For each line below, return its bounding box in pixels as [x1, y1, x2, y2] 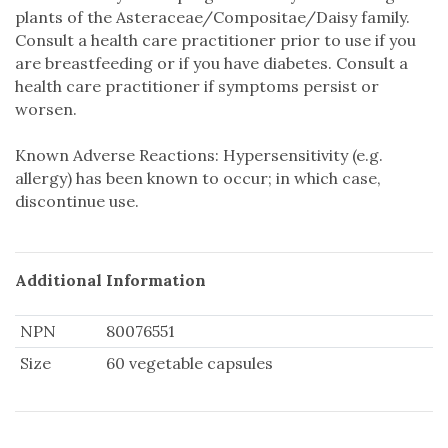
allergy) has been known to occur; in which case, [15, 167, 381, 188]
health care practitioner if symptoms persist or [15, 75, 379, 96]
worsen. [15, 98, 77, 119]
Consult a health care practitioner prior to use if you [15, 29, 416, 50]
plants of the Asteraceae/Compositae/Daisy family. [15, 6, 410, 27]
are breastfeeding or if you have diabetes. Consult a [15, 52, 408, 73]
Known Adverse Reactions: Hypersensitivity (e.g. [15, 144, 383, 165]
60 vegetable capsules [105, 352, 273, 373]
